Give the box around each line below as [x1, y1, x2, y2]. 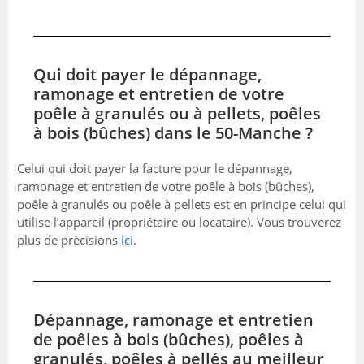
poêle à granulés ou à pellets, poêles [33, 102, 322, 124]
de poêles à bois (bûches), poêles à [33, 327, 305, 350]
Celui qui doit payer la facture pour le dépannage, [17, 159, 293, 176]
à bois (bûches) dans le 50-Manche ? [33, 121, 314, 144]
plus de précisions [17, 231, 122, 248]
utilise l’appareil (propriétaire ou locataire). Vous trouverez [17, 213, 342, 230]
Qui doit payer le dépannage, [33, 63, 262, 85]
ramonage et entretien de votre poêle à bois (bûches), [17, 177, 315, 194]
